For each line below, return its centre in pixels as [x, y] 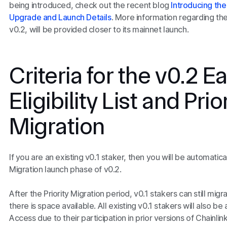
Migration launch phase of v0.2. [65, 169]
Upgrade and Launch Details [60, 17]
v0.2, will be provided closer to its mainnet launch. [99, 29]
